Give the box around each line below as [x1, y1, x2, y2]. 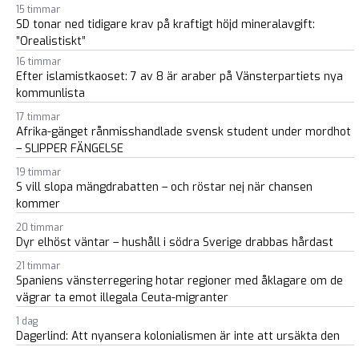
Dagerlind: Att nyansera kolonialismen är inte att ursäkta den [16, 329, 340, 345]
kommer [16, 196, 60, 212]
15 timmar [16, 3, 60, 17]
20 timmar [16, 221, 63, 235]
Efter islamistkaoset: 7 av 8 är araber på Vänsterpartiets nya [16, 69, 343, 85]
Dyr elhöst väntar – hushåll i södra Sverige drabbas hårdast [16, 235, 333, 251]
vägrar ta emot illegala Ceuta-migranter [16, 290, 228, 306]
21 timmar [16, 260, 60, 273]
